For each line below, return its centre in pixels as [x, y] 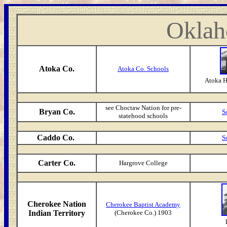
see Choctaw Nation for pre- [143, 108]
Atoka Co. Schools [143, 69]
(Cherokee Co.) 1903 [143, 213]
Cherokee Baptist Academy [143, 204]
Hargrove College [143, 163]
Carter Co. [57, 163]
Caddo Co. [57, 138]
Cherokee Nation [57, 204]
